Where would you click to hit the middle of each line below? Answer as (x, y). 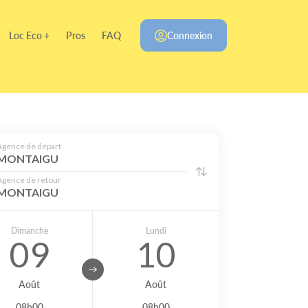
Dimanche (29, 230)
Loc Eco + (29, 35)
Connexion (190, 35)
